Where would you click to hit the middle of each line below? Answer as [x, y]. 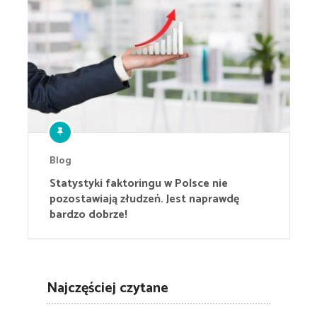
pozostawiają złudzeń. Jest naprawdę [144, 199]
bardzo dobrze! [88, 214]
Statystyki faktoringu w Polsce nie [138, 183]
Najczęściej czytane [108, 288]
